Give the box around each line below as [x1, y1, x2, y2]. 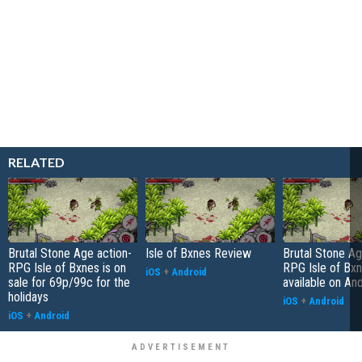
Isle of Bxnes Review [145, 245, 251, 261]
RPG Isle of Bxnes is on [8, 259, 126, 276]
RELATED [8, 154, 65, 170]
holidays [8, 288, 48, 305]
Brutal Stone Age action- [8, 245, 132, 261]
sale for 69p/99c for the [8, 274, 130, 290]
